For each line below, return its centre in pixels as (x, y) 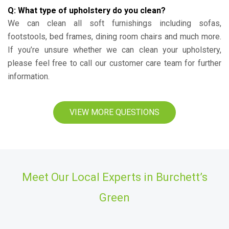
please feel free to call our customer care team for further (114, 63)
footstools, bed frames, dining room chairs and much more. (114, 37)
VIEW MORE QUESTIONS (114, 112)
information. (29, 76)
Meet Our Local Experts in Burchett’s (114, 177)
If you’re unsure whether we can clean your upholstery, (114, 50)
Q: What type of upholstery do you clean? (87, 10)
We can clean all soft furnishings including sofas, (114, 23)
